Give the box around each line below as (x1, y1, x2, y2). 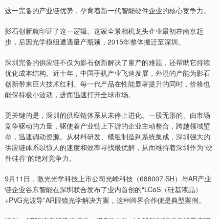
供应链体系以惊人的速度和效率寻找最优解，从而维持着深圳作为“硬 (5, 142, 213, 153)
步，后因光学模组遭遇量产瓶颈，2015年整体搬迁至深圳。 (5, 37, 185, 47)
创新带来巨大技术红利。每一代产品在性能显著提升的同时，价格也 (5, 79, 210, 89)
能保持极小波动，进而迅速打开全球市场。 (5, 89, 135, 100)
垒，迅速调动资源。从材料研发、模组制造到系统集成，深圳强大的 (5, 131, 210, 142)
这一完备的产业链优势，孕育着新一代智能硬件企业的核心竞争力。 (5, 5, 210, 16)
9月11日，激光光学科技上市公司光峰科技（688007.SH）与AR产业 (5, 174, 211, 184)
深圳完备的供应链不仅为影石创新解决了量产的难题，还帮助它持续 (5, 57, 210, 67)
